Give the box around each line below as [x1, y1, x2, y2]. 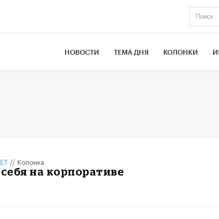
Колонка [17, 155, 44, 167]
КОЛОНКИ [163, 49, 198, 56]
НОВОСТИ [65, 49, 100, 56]
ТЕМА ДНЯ [114, 49, 149, 56]
